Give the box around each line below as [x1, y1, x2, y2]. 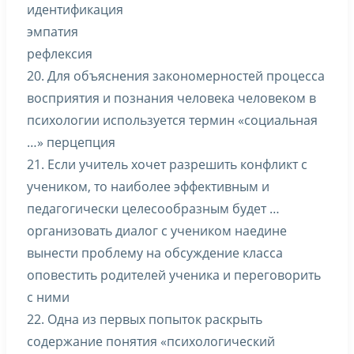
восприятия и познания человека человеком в [27, 89, 316, 107]
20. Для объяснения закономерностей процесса [27, 67, 325, 85]
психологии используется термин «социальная [27, 111, 318, 129]
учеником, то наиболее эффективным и [27, 178, 269, 195]
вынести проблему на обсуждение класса [27, 244, 283, 262]
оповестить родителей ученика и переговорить [27, 266, 321, 284]
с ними [27, 288, 70, 306]
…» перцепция [27, 134, 115, 151]
